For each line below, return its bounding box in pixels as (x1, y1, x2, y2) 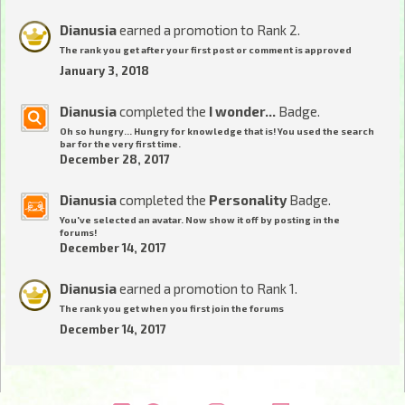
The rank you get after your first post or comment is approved (60, 44, 352, 56)
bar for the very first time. (60, 138, 181, 150)
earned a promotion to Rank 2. (117, 22, 300, 39)
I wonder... (209, 103, 276, 120)
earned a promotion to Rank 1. (117, 280, 297, 297)
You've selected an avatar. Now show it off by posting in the (60, 214, 340, 226)
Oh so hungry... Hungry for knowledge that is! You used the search (60, 126, 374, 137)
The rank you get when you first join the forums (60, 303, 284, 315)
